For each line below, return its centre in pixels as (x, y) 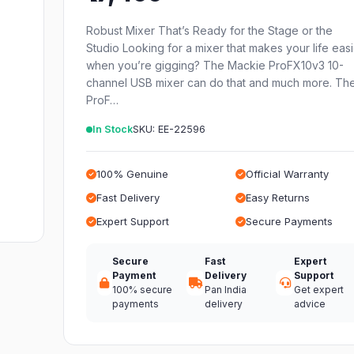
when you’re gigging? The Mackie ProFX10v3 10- (215, 65)
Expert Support (133, 221)
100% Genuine (133, 174)
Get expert (319, 290)
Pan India (226, 290)
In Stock (113, 129)
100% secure (142, 290)
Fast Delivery (128, 198)
